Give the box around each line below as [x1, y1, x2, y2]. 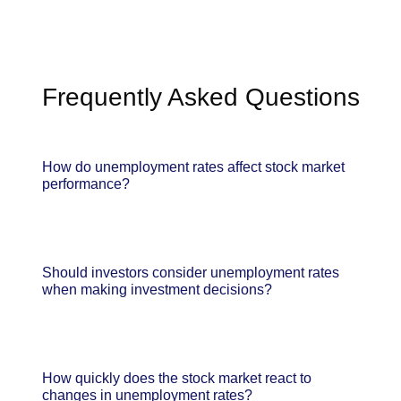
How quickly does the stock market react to [42, 370, 311, 386]
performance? [42, 175, 130, 192]
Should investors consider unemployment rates [42, 264, 339, 280]
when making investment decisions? [42, 281, 272, 297]
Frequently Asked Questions [41, 82, 360, 111]
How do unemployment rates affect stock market [42, 158, 345, 175]
